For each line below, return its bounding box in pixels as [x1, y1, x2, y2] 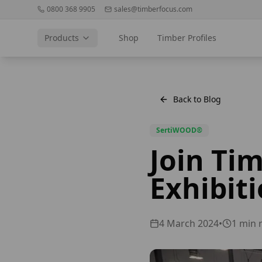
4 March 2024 [159, 217, 219, 230]
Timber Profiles [157, 32, 216, 43]
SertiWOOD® [156, 125, 202, 135]
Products [44, 32, 79, 43]
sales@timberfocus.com [114, 4, 192, 14]
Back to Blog [173, 94, 221, 105]
